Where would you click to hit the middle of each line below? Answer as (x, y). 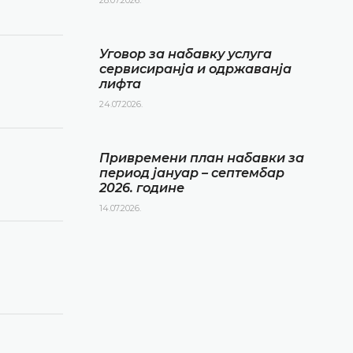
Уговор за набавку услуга (186, 54)
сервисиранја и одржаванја (195, 69)
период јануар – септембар (192, 173)
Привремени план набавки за (202, 158)
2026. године (142, 188)
